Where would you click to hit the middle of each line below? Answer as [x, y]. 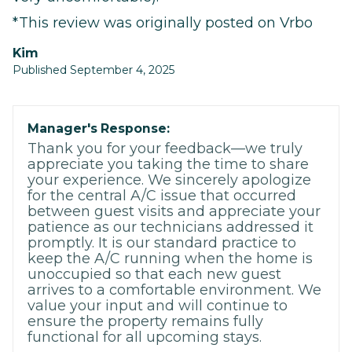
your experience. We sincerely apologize [169, 180]
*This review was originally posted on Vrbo [163, 23]
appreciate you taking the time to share [168, 165]
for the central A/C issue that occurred [162, 196]
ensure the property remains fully [145, 322]
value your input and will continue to [158, 306]
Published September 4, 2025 [93, 70]
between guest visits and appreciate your [174, 212]
